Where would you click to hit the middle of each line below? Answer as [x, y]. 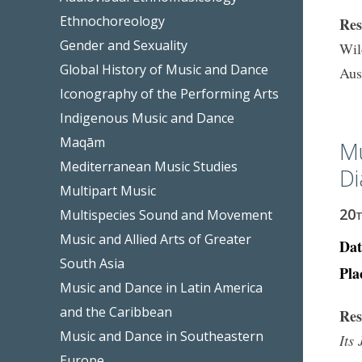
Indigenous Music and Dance [147, 118]
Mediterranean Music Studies [149, 166]
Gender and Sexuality [124, 45]
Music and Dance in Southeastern [162, 336]
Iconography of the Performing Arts [170, 93]
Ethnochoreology [113, 21]
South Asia [93, 263]
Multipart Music [108, 190]
